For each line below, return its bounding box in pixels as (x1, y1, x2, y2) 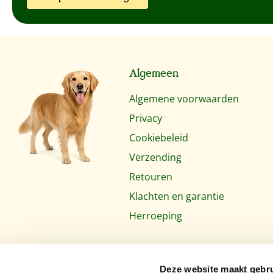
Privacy (129, 112, 162, 125)
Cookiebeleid (129, 131, 188, 144)
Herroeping (129, 209, 182, 222)
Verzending (129, 151, 182, 164)
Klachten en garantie (129, 190, 224, 203)
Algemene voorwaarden (129, 92, 239, 105)
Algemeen (129, 66, 179, 80)
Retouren (129, 170, 172, 183)
